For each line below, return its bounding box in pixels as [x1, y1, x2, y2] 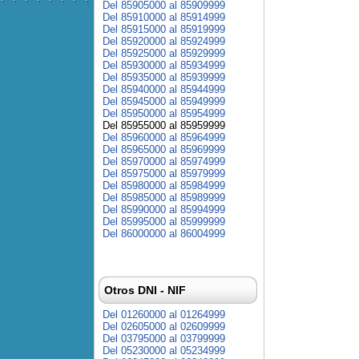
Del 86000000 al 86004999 [103, 228, 225, 240]
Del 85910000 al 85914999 [103, 11, 225, 23]
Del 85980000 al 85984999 [103, 179, 225, 192]
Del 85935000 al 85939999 [103, 71, 225, 83]
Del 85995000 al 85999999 [103, 216, 225, 228]
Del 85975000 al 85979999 [103, 167, 225, 179]
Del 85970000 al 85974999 [103, 155, 225, 167]
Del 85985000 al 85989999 [103, 192, 225, 204]
